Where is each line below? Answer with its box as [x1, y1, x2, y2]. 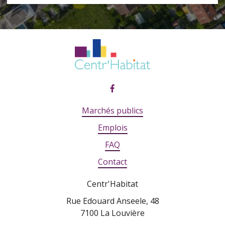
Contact [98, 156, 127, 167]
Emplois [97, 122, 128, 133]
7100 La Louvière [80, 207, 145, 218]
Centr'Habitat [87, 178, 138, 189]
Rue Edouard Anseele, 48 [66, 195, 159, 206]
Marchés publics [82, 105, 143, 116]
